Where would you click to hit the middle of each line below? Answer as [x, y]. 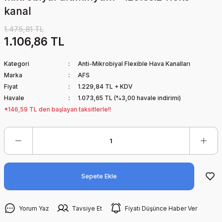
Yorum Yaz [34, 208]
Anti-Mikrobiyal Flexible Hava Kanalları [134, 64]
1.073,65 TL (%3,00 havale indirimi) [129, 98]
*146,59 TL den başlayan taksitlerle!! [57, 109]
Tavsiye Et [87, 208]
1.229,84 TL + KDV [105, 86]
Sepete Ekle [99, 176]
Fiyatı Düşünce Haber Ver [161, 208]
